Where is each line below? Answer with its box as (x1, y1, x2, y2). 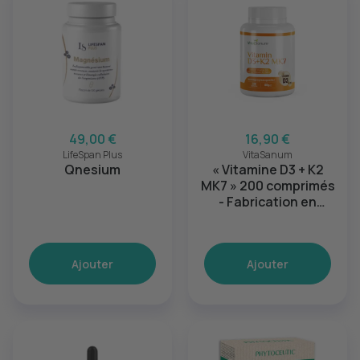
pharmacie (234, 209, 301, 227)
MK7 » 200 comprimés (200, 177, 335, 194)
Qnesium (64, 161, 121, 178)
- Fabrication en (219, 193, 317, 211)
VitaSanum (243, 148, 292, 162)
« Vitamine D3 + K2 (211, 161, 324, 178)
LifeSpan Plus (63, 148, 122, 162)
